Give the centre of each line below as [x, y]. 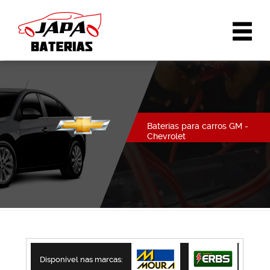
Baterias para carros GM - [197, 126]
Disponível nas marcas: [82, 259]
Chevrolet [166, 136]
